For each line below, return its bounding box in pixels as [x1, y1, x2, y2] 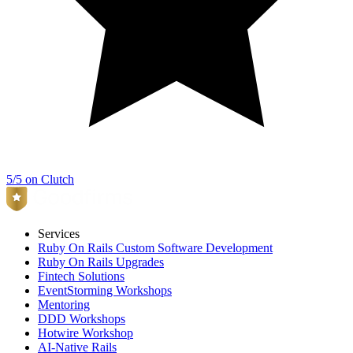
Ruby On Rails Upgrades [38, 255, 164, 269]
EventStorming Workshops [38, 284, 172, 297]
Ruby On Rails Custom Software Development [38, 241, 273, 255]
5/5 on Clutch [6, 173, 74, 186]
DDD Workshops [38, 312, 125, 325]
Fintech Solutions [38, 269, 124, 283]
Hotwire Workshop [38, 326, 133, 340]
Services [38, 227, 80, 240]
